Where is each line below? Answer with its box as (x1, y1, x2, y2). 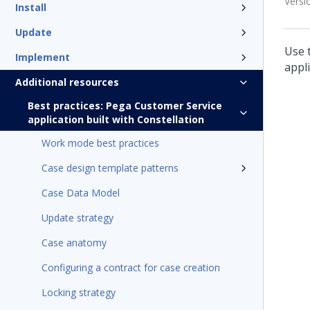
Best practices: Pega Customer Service (28, 99, 222, 112)
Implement (15, 51, 70, 64)
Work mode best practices (42, 136, 159, 149)
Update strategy (42, 211, 113, 224)
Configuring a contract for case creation (42, 261, 220, 274)
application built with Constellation (28, 113, 204, 126)
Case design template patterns (42, 161, 179, 174)
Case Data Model (42, 186, 120, 199)
